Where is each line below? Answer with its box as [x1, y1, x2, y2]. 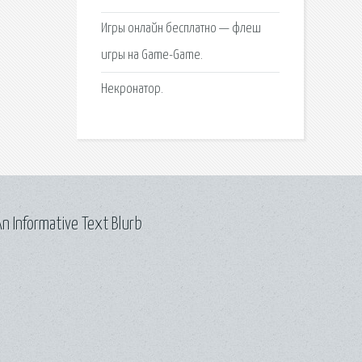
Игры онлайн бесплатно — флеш [100, 22, 261, 36]
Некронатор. [100, 82, 163, 96]
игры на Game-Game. [100, 48, 203, 63]
